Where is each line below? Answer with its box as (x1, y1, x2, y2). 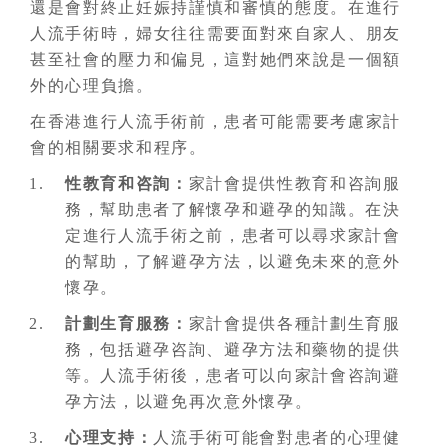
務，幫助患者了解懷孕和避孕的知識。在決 (65, 201, 401, 218)
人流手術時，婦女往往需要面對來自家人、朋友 (30, 25, 402, 42)
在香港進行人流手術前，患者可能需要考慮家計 (30, 113, 402, 130)
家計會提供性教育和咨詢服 (188, 175, 401, 192)
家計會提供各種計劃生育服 (188, 315, 401, 332)
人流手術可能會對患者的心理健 (153, 429, 401, 446)
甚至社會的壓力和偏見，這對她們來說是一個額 (30, 51, 402, 68)
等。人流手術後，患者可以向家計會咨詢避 (65, 367, 401, 384)
